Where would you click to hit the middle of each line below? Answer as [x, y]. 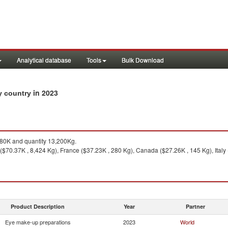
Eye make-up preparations [38, 222]
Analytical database [44, 60]
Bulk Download [143, 60]
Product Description [38, 206]
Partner [195, 206]
